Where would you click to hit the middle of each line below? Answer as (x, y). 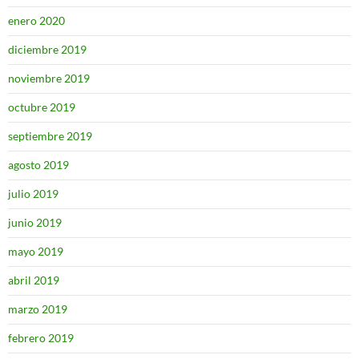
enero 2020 (36, 20)
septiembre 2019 (50, 136)
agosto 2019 (38, 165)
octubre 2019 (42, 107)
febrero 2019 (41, 338)
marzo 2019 (38, 309)
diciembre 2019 (47, 49)
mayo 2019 (36, 251)
